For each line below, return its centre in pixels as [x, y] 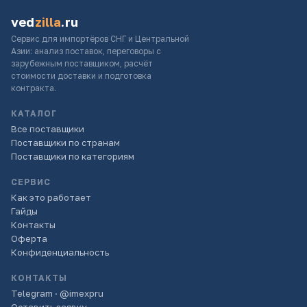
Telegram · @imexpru [57, 293]
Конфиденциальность [60, 252]
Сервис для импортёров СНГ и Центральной [100, 39]
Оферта [29, 238]
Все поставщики [48, 129]
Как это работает [51, 197]
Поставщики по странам [65, 143]
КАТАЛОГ [34, 113]
